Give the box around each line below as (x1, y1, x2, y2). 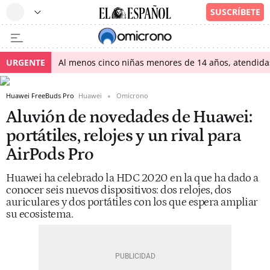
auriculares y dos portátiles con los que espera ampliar (6, 196, 258, 209)
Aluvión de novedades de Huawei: (6, 107, 252, 127)
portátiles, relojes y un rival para (6, 126, 241, 146)
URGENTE (6, 57, 45, 68)
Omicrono (116, 91, 148, 100)
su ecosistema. (6, 208, 75, 221)
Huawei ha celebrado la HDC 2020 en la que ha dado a (6, 172, 259, 184)
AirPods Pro (6, 145, 93, 165)
